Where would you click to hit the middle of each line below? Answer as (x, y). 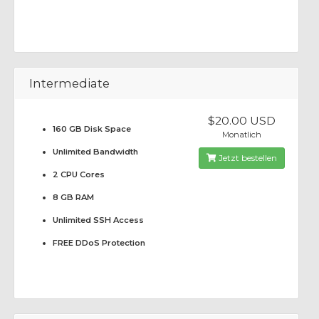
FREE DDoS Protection (99, 243)
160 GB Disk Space (92, 129)
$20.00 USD (241, 121)
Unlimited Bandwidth (95, 152)
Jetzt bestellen (246, 158)
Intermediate (69, 83)
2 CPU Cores (79, 174)
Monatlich (241, 135)
